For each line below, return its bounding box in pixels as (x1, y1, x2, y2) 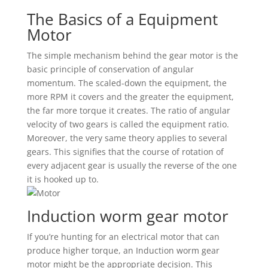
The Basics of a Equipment (26, 8, 218, 30)
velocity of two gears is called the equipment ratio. (26, 118, 229, 130)
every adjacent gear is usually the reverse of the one (26, 160, 237, 171)
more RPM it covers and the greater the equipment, (26, 91, 234, 102)
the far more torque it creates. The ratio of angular (26, 105, 230, 116)
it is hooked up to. (26, 173, 99, 185)
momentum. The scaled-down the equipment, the (26, 77, 227, 89)
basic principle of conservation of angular (26, 63, 194, 75)
